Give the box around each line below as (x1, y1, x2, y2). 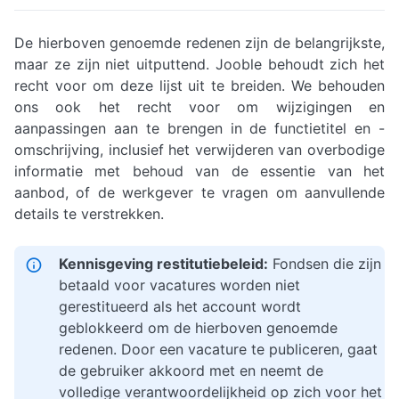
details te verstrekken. (14, 205, 164, 223)
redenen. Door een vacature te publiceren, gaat (59, 340, 378, 358)
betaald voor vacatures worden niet (59, 276, 300, 294)
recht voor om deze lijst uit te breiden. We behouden (14, 77, 385, 94)
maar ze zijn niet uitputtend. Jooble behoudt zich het (14, 55, 385, 73)
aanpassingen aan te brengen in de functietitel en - (14, 119, 385, 137)
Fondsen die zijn (268, 255, 381, 273)
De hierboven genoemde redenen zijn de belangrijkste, (14, 34, 385, 52)
